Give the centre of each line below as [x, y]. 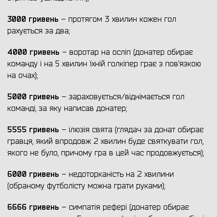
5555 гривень [33, 130]
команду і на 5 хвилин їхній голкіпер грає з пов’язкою [104, 64]
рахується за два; [39, 31]
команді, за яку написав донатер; [67, 109]
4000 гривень [33, 52]
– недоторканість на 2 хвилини [116, 175]
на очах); [23, 76]
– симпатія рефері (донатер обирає [124, 208]
